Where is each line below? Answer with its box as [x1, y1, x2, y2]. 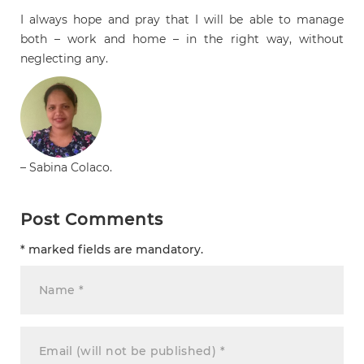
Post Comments [20, 209, 163, 229]
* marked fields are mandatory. [20, 241, 203, 257]
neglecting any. [20, 50, 108, 66]
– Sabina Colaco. [20, 159, 112, 175]
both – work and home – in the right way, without [20, 31, 344, 46]
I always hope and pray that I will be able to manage [20, 11, 344, 27]
